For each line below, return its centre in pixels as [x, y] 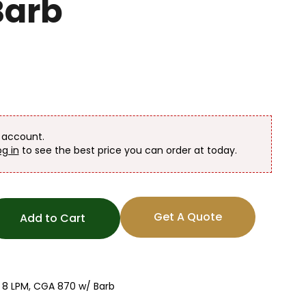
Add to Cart [52, 218]
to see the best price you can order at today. [128, 150]
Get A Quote [187, 217]
